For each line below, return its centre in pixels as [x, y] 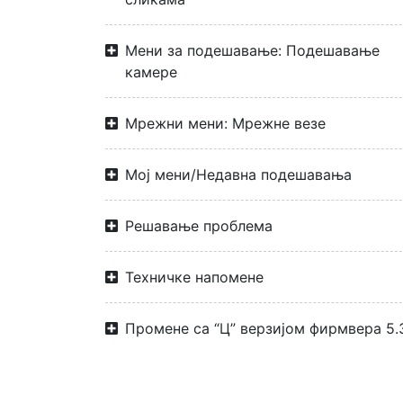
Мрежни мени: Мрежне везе [225, 123]
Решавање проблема [199, 226]
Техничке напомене [194, 277]
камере [151, 72]
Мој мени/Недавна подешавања [238, 175]
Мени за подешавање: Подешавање [252, 50]
